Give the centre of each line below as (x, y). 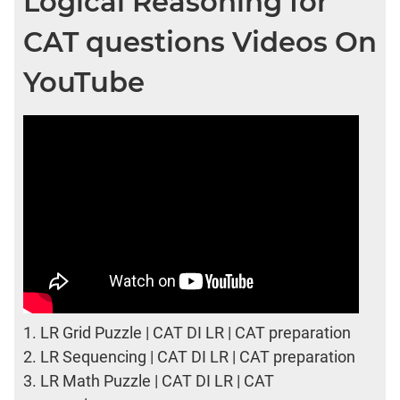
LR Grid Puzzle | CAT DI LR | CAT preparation (196, 332)
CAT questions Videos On (200, 42)
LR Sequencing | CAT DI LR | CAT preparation (198, 356)
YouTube (84, 83)
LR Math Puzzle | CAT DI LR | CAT (157, 380)
